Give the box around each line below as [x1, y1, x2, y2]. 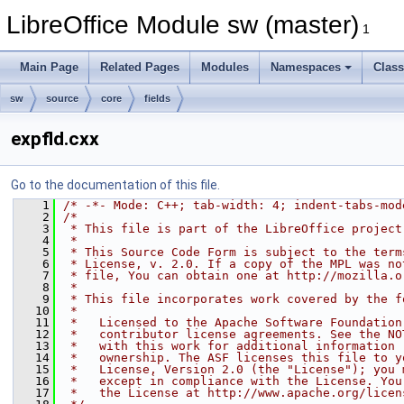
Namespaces [271, 60, 341, 74]
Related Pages [100, 60, 179, 74]
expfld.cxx [11, 128, 99, 150]
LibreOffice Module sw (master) [6, 11, 359, 39]
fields [144, 93, 170, 104]
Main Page [20, 60, 78, 74]
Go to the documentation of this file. [11, 178, 220, 192]
